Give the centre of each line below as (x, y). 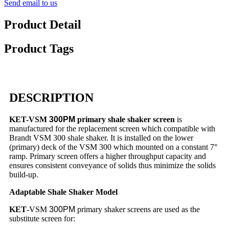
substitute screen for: (42, 219)
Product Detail (43, 24)
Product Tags (39, 48)
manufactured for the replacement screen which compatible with (112, 129)
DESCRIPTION (51, 98)
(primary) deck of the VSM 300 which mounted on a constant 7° (113, 147)
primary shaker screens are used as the (138, 210)
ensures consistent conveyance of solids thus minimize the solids (112, 166)
